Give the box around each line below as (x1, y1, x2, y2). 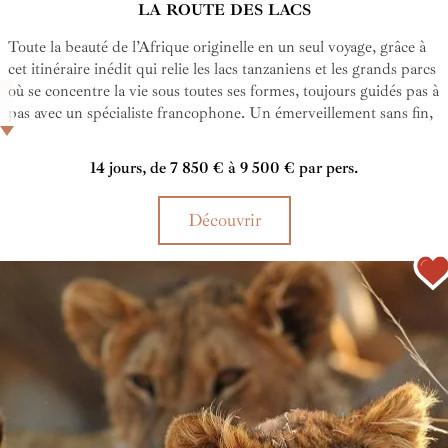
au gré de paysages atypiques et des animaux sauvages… (8, 125, 368, 146)
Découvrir (187, 209, 261, 232)
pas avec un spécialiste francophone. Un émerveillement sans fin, (8, 103, 433, 124)
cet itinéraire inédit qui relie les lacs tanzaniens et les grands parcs (8, 59, 436, 80)
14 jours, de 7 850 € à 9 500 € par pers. (90, 158, 358, 179)
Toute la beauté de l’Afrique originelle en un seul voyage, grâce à (8, 37, 426, 58)
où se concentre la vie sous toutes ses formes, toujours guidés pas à (8, 81, 439, 102)
